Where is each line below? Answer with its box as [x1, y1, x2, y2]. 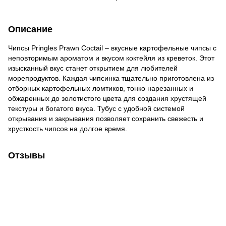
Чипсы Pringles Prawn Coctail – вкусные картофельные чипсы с [8, 43, 216, 52]
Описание [8, 24, 52, 34]
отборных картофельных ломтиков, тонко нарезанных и [8, 84, 193, 92]
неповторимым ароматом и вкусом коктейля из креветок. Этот [8, 53, 214, 62]
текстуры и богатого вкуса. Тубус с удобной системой [8, 104, 185, 112]
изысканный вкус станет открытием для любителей [8, 64, 178, 72]
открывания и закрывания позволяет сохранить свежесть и [8, 114, 203, 123]
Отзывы [8, 150, 45, 160]
